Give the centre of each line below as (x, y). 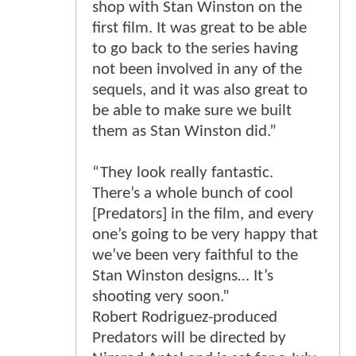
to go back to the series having (195, 49)
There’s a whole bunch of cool (193, 194)
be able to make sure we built (192, 111)
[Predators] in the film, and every (203, 215)
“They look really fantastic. (183, 173)
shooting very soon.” (161, 297)
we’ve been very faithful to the (195, 256)
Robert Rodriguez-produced (185, 318)
